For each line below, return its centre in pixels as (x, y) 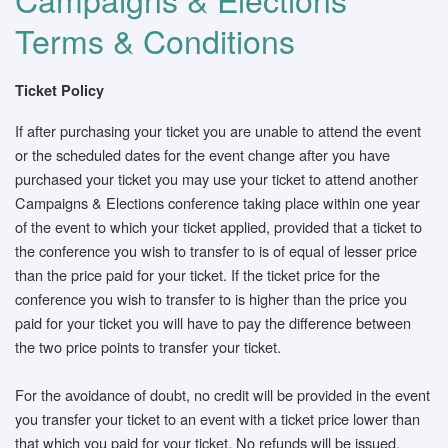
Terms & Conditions (155, 40)
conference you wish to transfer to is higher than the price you (211, 298)
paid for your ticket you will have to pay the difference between (213, 322)
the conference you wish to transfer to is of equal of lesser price (216, 250)
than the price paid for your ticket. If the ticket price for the (197, 274)
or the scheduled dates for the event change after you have (202, 154)
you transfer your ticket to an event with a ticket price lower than (217, 418)
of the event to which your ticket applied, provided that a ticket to (218, 226)
